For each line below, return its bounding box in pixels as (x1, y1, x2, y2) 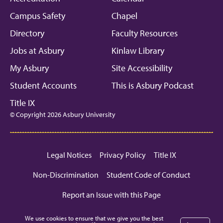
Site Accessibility (111, 62, 172, 74)
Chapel (111, 9, 137, 21)
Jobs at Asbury (10, 44, 64, 56)
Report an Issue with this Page (62, 189, 161, 200)
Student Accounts (10, 79, 77, 91)
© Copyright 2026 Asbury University (10, 110, 115, 119)
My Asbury (10, 62, 49, 74)
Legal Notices (47, 149, 92, 160)
